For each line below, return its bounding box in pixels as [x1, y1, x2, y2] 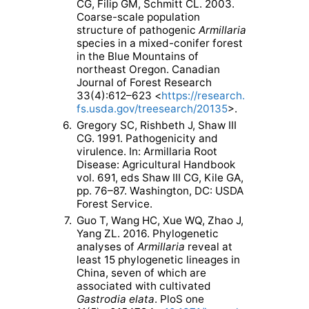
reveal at [188, 240, 233, 254]
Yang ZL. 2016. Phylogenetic [77, 227, 219, 241]
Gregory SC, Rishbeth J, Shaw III [77, 119, 237, 132]
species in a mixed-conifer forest [77, 37, 243, 50]
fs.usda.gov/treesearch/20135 [77, 102, 228, 116]
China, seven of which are [77, 266, 207, 280]
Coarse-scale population [77, 10, 201, 24]
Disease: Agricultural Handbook [77, 158, 236, 172]
